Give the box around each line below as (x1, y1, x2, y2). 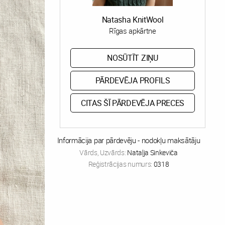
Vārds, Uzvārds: (79, 148, 128, 158)
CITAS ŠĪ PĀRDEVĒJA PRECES (81, 97, 184, 108)
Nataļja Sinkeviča (127, 148, 178, 158)
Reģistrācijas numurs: (88, 159, 154, 169)
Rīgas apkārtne (109, 26, 156, 36)
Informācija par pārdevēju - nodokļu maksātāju (57, 135, 200, 146)
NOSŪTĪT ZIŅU (107, 52, 158, 64)
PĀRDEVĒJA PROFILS (95, 75, 170, 86)
